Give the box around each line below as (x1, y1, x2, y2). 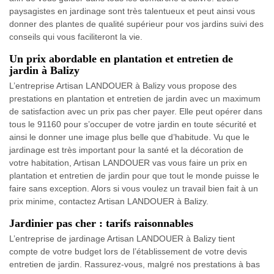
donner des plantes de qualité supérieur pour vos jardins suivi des (9, 19, 264, 29)
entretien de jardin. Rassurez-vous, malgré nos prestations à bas (9, 259, 260, 270)
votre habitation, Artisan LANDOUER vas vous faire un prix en (9, 158, 247, 168)
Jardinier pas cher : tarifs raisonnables (9, 217, 193, 230)
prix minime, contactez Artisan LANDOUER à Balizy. (9, 196, 209, 207)
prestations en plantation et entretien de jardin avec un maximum (9, 94, 261, 104)
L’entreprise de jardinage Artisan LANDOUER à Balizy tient (9, 234, 235, 244)
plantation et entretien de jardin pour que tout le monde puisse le (9, 171, 259, 181)
